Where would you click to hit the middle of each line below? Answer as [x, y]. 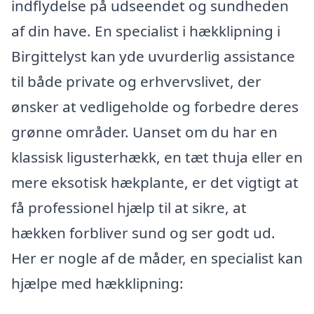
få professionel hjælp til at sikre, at [129, 208]
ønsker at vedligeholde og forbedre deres [155, 107]
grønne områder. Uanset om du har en [144, 132]
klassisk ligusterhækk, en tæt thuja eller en [157, 157]
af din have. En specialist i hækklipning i [146, 31]
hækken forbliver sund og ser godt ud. [143, 233]
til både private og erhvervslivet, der [136, 82]
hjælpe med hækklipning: [97, 284]
